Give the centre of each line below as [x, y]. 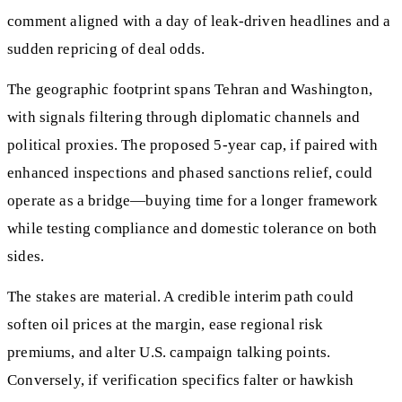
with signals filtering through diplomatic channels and [184, 118]
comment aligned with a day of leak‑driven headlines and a [199, 22]
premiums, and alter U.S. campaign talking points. [169, 352]
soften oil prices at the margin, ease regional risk [166, 324]
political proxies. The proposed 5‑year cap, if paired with [192, 145]
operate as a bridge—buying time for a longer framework [193, 201]
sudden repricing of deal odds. [106, 49]
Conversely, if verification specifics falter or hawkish [181, 380]
